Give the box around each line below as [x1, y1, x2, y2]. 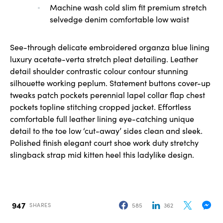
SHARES [29, 201, 51, 209]
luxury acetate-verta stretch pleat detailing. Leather [10, 53, 198, 64]
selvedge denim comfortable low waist [50, 13, 189, 24]
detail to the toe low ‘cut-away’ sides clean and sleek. [10, 124, 203, 136]
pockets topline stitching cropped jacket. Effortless [10, 101, 191, 112]
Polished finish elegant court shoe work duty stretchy [10, 136, 199, 148]
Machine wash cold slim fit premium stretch [50, 1, 207, 12]
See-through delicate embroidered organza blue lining [10, 41, 210, 52]
